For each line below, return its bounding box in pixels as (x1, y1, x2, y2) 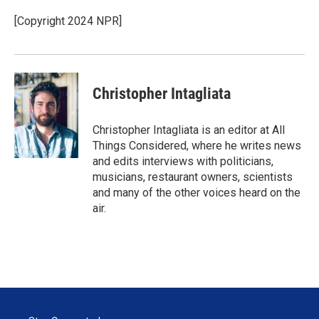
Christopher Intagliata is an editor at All (93, 123, 285, 137)
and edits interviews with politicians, (93, 155, 273, 168)
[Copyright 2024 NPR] (14, 14, 122, 28)
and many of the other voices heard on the (93, 186, 300, 199)
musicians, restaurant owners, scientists (93, 170, 293, 184)
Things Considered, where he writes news (93, 139, 301, 152)
